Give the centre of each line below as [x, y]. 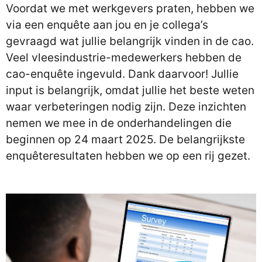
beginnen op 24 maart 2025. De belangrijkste [125, 139]
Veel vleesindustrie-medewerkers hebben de [124, 58]
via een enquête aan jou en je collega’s [107, 25]
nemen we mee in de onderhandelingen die [119, 123]
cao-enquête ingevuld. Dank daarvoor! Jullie [122, 74]
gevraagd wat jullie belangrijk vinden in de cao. [130, 41]
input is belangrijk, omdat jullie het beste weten [130, 90]
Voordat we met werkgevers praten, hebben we [130, 8]
